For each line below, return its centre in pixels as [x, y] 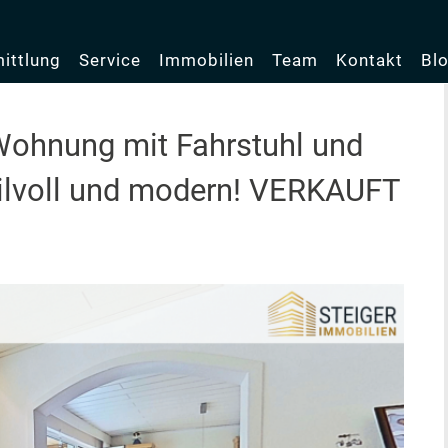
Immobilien [206, 60]
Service [109, 60]
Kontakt [369, 60]
